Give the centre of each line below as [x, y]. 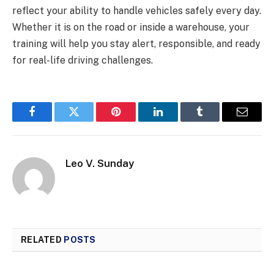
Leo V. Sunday [100, 164]
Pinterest [135, 121]
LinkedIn [177, 121]
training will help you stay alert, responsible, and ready [136, 44]
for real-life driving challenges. [83, 61]
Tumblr [215, 121]
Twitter [89, 121]
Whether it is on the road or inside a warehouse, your [131, 28]
